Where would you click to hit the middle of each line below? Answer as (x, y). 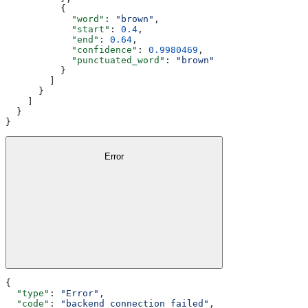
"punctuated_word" (85, 60)
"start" (58, 29)
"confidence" (71, 49)
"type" (27, 293)
